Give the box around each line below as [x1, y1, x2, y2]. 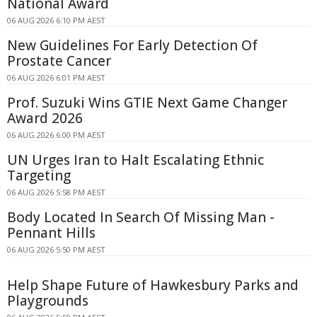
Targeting [7, 166, 71, 185]
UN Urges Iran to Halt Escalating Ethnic [7, 150, 264, 169]
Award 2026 [7, 108, 83, 127]
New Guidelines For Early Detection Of [7, 35, 258, 54]
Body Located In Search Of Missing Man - [7, 207, 275, 226]
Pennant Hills [7, 223, 96, 242]
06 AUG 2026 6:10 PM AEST [7, 14, 105, 25]
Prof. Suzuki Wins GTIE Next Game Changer [7, 93, 287, 112]
